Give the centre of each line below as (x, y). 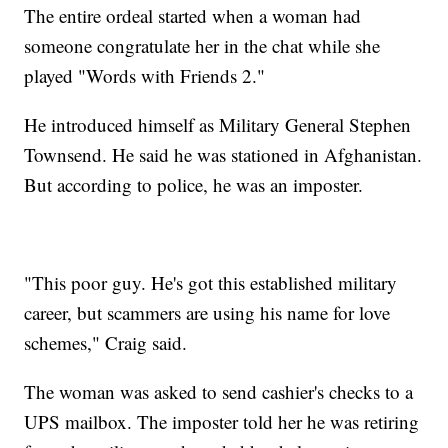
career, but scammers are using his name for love (207, 312)
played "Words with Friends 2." (145, 75)
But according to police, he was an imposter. (194, 184)
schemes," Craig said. (106, 342)
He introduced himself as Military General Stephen (218, 124)
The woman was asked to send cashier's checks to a (219, 391)
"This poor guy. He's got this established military (211, 282)
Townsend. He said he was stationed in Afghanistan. (223, 154)
